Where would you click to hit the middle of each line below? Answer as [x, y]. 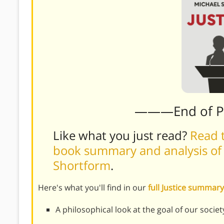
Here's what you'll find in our [93, 187]
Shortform [82, 165]
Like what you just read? [121, 135]
